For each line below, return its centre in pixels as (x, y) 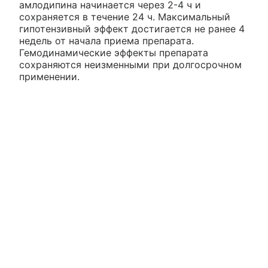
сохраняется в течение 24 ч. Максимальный (125, 16)
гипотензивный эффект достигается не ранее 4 (132, 28)
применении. (49, 76)
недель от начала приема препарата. (106, 40)
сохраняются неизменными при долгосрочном (130, 64)
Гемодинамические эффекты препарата (114, 52)
